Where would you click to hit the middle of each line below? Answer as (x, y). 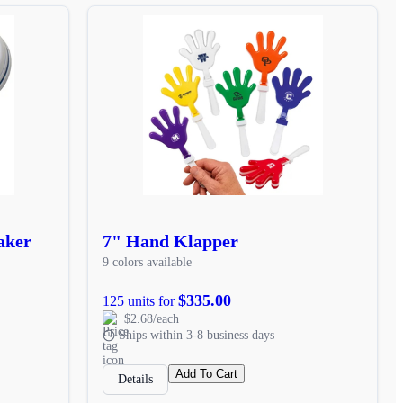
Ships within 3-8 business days (197, 335)
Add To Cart (207, 373)
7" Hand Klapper (171, 241)
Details (136, 379)
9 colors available (148, 262)
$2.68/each (152, 318)
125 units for (141, 300)
